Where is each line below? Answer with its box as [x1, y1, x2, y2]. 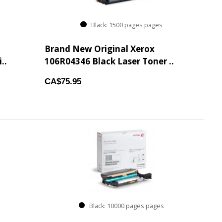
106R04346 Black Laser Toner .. [45, 55, 174, 67]
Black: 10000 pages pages [85, 202, 165, 211]
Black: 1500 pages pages [86, 21, 163, 30]
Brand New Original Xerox [45, 43, 155, 55]
